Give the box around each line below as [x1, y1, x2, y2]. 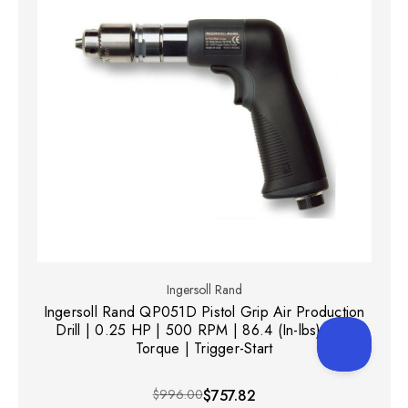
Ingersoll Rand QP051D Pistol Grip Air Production [43, 301, 365, 323]
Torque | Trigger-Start [135, 338, 273, 360]
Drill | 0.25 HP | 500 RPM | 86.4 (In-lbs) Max [56, 320, 352, 342]
